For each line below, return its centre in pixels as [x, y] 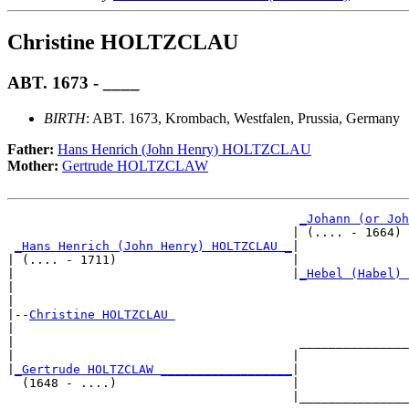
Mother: [35, 165]
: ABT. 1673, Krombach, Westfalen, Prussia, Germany [243, 118]
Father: [32, 149]
